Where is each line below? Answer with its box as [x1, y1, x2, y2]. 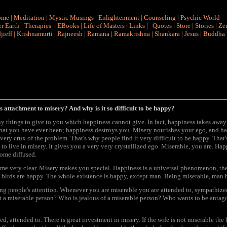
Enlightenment [98, 14, 139, 21]
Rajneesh [57, 30, 83, 37]
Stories [195, 22, 214, 29]
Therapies [24, 22, 51, 29]
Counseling [143, 14, 176, 21]
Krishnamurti [17, 30, 53, 37]
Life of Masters [84, 22, 125, 29]
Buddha [203, 30, 225, 37]
